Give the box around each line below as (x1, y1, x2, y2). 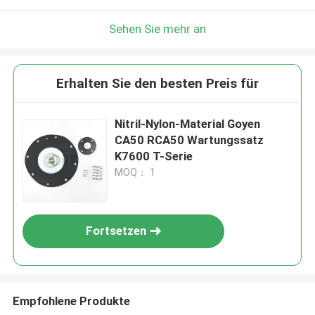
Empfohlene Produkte (12, 293, 130, 308)
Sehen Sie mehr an (109, 21, 206, 36)
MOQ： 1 (115, 167, 156, 179)
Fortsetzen (86, 224, 147, 238)
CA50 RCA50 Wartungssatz (115, 133, 264, 148)
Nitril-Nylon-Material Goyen (115, 117, 261, 131)
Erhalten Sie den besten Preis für (56, 75, 259, 92)
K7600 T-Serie (115, 149, 193, 164)
